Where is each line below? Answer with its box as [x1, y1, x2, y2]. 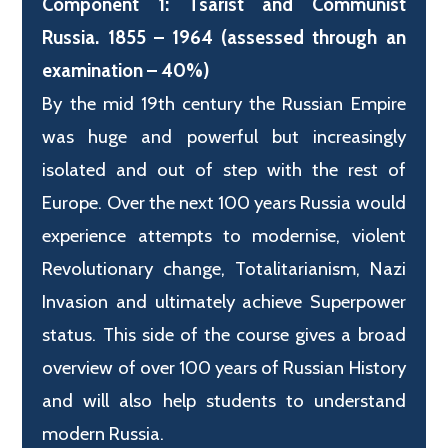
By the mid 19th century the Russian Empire [42, 92, 406, 116]
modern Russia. [42, 422, 165, 446]
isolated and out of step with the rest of [42, 158, 406, 182]
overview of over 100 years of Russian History [42, 356, 406, 380]
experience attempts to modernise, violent [42, 224, 406, 248]
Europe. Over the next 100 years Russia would [42, 191, 406, 215]
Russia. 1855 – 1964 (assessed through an [42, 26, 406, 50]
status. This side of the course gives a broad [42, 323, 406, 347]
